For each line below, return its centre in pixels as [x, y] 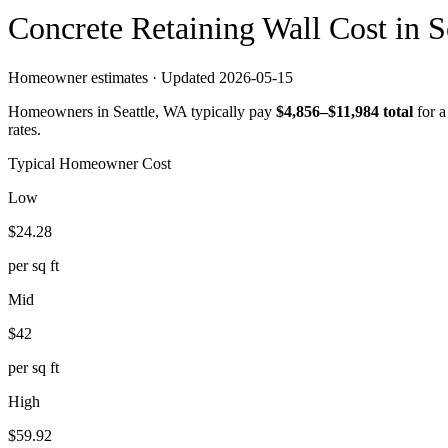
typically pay [229, 111]
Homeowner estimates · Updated [113, 77]
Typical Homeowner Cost [89, 163]
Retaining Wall [226, 28]
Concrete [69, 28]
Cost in [374, 28]
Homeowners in [60, 111]
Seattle [134, 111]
